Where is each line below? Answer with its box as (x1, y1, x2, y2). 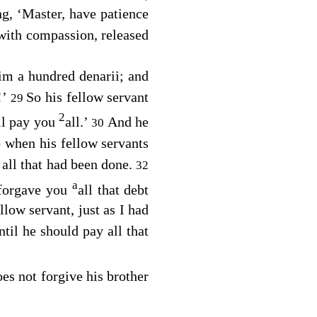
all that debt (77, 182, 149, 198)
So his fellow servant (26, 88, 149, 105)
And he (107, 114, 149, 130)
